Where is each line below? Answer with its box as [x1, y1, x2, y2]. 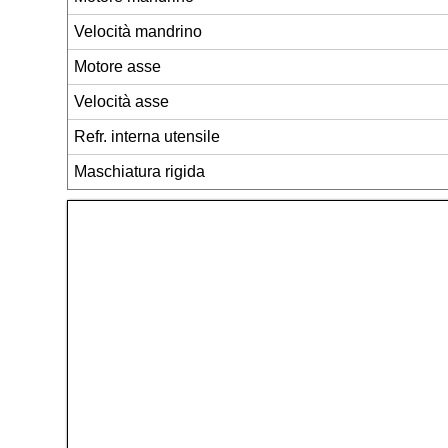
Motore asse [74, 57, 162, 75]
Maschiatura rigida [74, 162, 206, 180]
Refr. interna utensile [74, 127, 221, 145]
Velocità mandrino [74, 22, 203, 40]
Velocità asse [74, 92, 170, 110]
